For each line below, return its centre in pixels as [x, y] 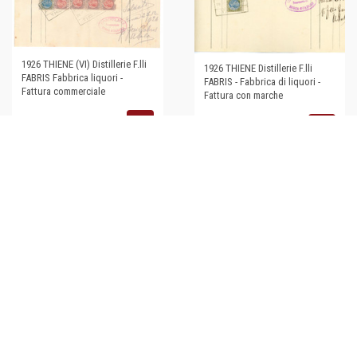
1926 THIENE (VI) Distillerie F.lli [84, 65]
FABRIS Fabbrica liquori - [72, 78]
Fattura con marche [243, 95]
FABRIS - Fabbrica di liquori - [262, 81]
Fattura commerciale [63, 92]
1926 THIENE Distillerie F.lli [258, 68]
